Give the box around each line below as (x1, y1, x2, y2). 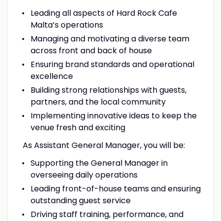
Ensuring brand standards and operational (30, 58, 194, 70)
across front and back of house (30, 44, 152, 56)
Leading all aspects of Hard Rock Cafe (30, 7, 177, 19)
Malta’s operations (30, 19, 103, 31)
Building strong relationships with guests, (30, 84, 186, 96)
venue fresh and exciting (30, 121, 125, 133)
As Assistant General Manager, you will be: (18, 139, 185, 151)
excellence (30, 70, 73, 82)
